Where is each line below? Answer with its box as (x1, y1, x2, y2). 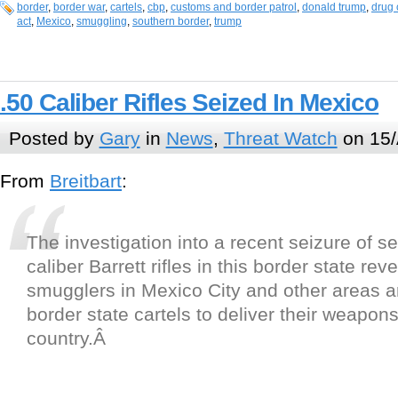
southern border (132, 15, 209, 28)
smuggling (76, 15, 127, 28)
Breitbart (50, 171, 122, 192)
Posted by (8, 127, 99, 148)
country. (27, 328, 93, 349)
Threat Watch (223, 127, 338, 148)
